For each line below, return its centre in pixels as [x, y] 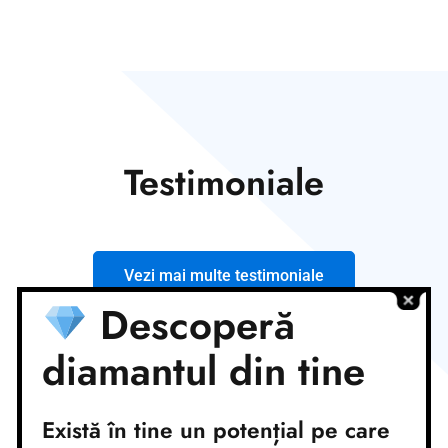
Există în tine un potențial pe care [216, 430]
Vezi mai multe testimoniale [224, 275]
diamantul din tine [203, 371]
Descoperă [191, 325]
